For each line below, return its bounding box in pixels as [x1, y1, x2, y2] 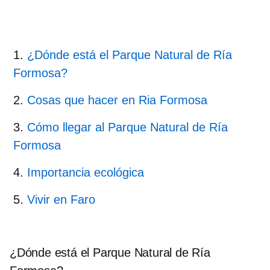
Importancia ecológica [27, 165, 144, 179]
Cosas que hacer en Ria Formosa [27, 93, 207, 107]
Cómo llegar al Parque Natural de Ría [27, 120, 228, 134]
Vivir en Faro [27, 192, 95, 206]
